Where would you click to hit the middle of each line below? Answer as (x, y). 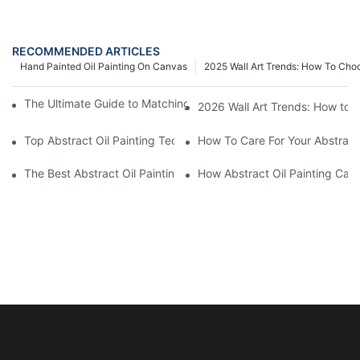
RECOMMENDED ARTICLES (86, 51)
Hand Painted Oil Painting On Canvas (104, 67)
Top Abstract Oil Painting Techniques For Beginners (159, 141)
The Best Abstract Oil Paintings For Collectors (143, 174)
